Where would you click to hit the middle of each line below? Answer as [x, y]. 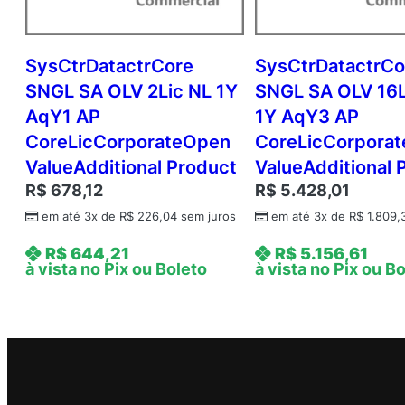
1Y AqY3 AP [307, 117]
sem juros [207, 217]
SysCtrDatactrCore [109, 66]
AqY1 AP [63, 117]
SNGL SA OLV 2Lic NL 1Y [132, 92]
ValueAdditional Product [131, 168]
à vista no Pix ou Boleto [116, 269]
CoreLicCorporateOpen [128, 142]
